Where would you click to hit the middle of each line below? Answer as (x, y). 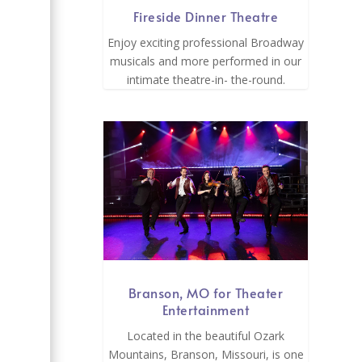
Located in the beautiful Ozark (206, 336)
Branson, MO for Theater (206, 293)
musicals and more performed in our (206, 61)
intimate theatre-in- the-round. (206, 79)
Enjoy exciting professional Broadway (206, 42)
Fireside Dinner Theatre (206, 16)
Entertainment (206, 310)
